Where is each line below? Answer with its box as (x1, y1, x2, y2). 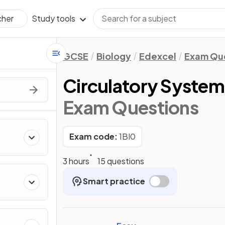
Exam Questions (63, 96, 198, 119)
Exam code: (69, 131, 118, 142)
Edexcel (139, 50, 176, 62)
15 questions (97, 156, 144, 166)
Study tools (32, 13, 75, 24)
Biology (96, 50, 131, 62)
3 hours (63, 156, 89, 166)
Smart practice (83, 176, 145, 186)
